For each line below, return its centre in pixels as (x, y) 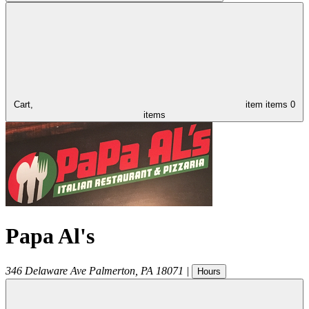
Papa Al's (50, 236)
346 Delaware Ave (46, 270)
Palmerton (112, 270)
